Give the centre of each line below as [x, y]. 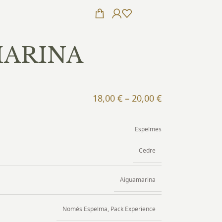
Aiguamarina [138, 179]
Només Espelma [85, 209]
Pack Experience [133, 209]
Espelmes [148, 129]
